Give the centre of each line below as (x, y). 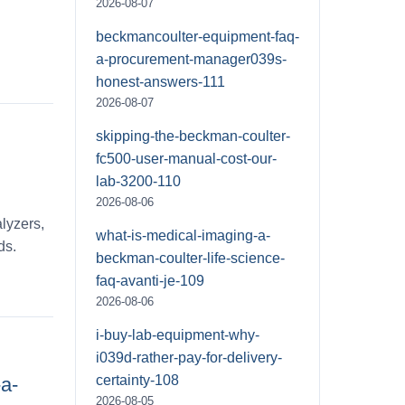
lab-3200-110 (138, 181)
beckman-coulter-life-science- (190, 258)
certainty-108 (137, 380)
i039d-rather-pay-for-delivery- (189, 357)
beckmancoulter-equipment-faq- (198, 36)
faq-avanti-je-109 (150, 280)
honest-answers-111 (160, 81)
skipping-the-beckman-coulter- (193, 136)
